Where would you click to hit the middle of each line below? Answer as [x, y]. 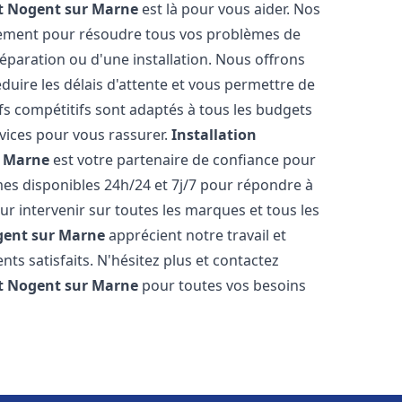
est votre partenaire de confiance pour [183, 160]
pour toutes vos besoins [223, 285]
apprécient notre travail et [196, 235]
